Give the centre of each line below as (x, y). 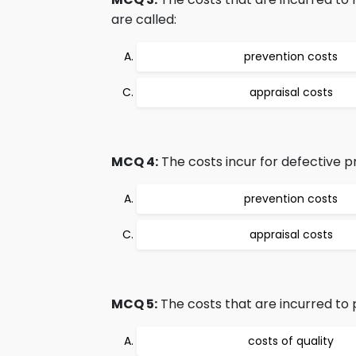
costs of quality (291, 341)
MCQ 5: (134, 304)
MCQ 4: (135, 162)
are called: (144, 19)
